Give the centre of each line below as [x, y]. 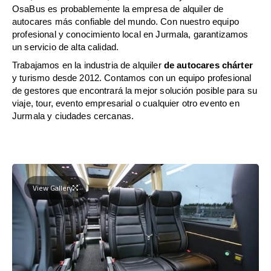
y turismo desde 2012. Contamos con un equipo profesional [132, 77]
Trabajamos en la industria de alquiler [88, 65]
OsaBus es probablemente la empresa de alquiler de [118, 8]
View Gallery [53, 188]
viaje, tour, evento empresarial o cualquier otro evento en [126, 103]
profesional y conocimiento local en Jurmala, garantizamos [130, 34]
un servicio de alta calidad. [66, 47]
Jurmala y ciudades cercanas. [73, 116]
